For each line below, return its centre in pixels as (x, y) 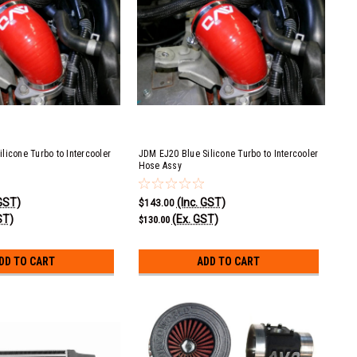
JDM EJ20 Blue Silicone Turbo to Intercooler (228, 154)
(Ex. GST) (195, 219)
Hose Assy (160, 166)
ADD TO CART (229, 261)
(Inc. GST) (201, 202)
